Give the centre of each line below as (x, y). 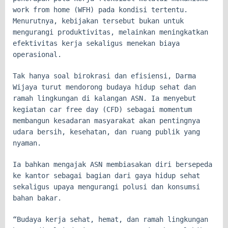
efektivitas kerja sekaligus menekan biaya (96, 43)
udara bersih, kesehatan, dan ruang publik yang (106, 132)
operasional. (37, 54)
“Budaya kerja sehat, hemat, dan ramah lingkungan (110, 219)
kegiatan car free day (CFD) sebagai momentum (102, 109)
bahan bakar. (37, 198)
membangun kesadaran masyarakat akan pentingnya (106, 120)
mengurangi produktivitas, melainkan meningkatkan (110, 32)
